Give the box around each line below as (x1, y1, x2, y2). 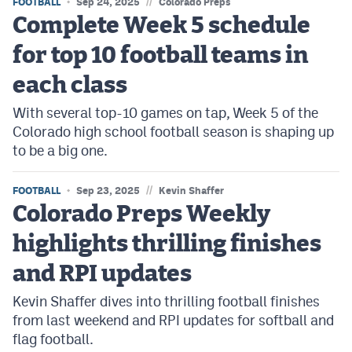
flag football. (13, 331, 93, 347)
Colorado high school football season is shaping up (13, 123, 334, 140)
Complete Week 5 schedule (13, 14, 310, 38)
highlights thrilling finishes (13, 233, 321, 256)
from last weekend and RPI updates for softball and (13, 312, 334, 328)
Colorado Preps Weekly (13, 203, 270, 226)
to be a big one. (13, 142, 108, 159)
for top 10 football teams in (13, 44, 308, 68)
